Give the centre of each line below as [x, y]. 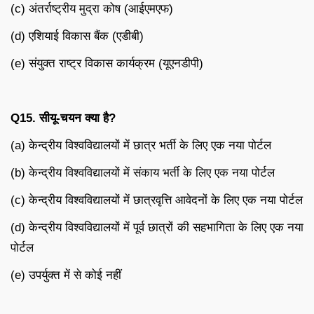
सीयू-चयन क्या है [74, 118]
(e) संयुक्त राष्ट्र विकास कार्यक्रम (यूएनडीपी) [107, 64]
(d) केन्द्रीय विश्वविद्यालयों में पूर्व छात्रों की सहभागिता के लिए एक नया [157, 228]
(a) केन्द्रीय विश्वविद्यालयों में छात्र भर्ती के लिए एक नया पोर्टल [141, 146]
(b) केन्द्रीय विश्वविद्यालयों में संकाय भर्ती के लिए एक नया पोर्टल [143, 173]
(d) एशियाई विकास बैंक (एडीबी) [77, 36]
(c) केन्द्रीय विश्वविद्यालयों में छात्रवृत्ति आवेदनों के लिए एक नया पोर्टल [157, 200]
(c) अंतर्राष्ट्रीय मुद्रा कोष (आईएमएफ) [92, 9]
